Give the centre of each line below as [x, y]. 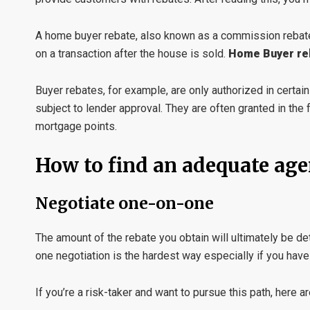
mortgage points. [76, 126]
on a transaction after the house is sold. [132, 54]
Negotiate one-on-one [125, 203]
